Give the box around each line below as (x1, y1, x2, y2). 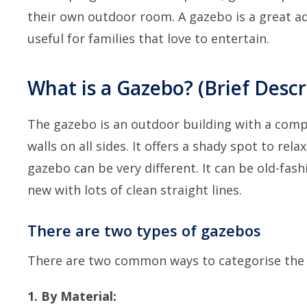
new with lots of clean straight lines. (27, 181, 242, 198)
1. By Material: (27, 287, 116, 304)
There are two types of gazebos (27, 219, 261, 241)
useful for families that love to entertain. (27, 29, 269, 47)
